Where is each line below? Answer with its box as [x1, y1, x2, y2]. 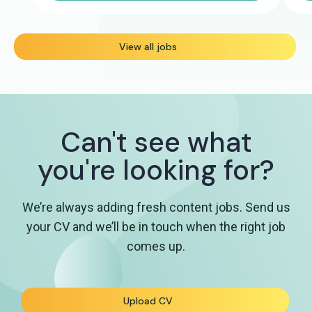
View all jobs [119, 40, 178, 54]
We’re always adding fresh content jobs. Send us [22, 200, 290, 215]
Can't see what [60, 124, 252, 161]
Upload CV [123, 295, 173, 308]
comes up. [127, 239, 185, 254]
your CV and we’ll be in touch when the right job [26, 219, 286, 235]
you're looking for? [38, 152, 274, 189]
